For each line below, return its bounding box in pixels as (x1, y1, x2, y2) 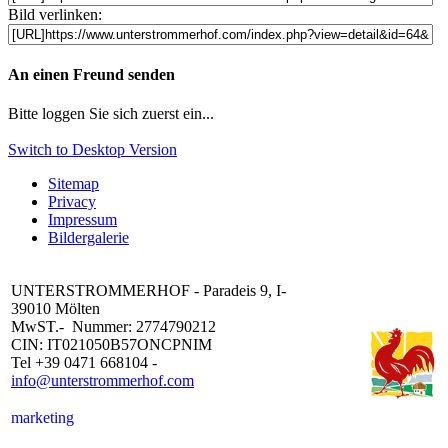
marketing (11, 409, 74, 427)
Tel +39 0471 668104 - (11, 354, 157, 372)
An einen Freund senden (8, 66, 175, 84)
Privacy (48, 193, 96, 211)
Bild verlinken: (8, 5, 102, 23)
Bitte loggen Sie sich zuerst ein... (8, 105, 214, 123)
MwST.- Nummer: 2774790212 (11, 318, 216, 336)
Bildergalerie (48, 229, 129, 247)
